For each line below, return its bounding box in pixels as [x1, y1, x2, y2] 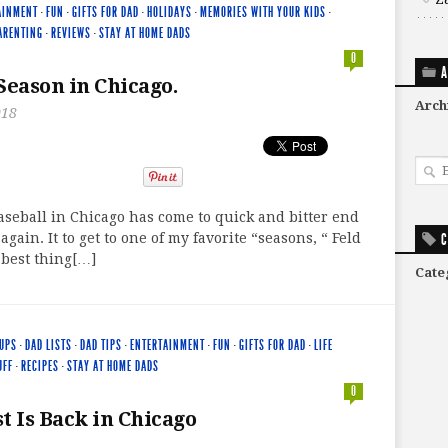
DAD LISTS [25, 336, 72, 354]
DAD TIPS [80, 336, 122, 354]
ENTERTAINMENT [130, 336, 205, 354]
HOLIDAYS [147, 3, 192, 21]
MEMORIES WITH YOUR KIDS [200, 3, 326, 21]
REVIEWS [51, 24, 91, 42]
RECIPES [21, 357, 59, 375]
